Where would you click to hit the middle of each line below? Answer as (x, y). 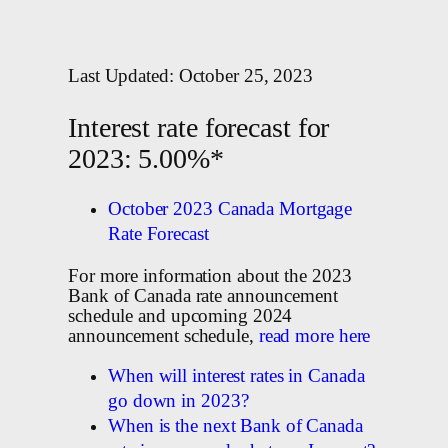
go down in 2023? (178, 401)
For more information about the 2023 (210, 275)
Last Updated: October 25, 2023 (190, 75)
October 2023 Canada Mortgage (230, 209)
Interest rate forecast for (199, 128)
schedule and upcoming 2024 (180, 315)
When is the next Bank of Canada (235, 426)
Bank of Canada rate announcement (203, 295)
